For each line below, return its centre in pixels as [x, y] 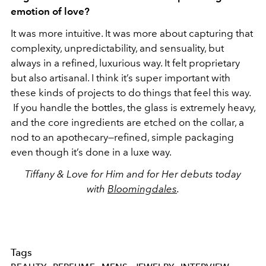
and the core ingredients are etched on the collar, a [127, 122]
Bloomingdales [142, 189]
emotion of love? [50, 11]
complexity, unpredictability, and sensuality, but [117, 48]
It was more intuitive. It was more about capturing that [132, 33]
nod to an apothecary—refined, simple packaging [122, 137]
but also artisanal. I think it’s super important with [121, 77]
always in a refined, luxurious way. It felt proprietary [125, 63]
